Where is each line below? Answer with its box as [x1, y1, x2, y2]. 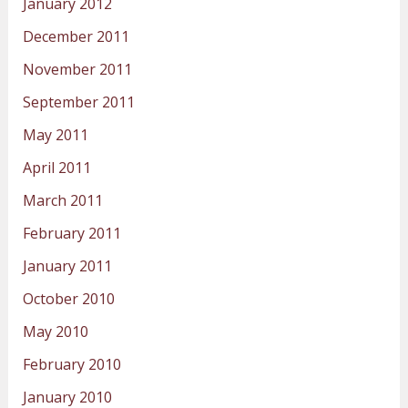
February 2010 [22, 353, 121, 374]
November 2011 [22, 58, 132, 79]
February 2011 [22, 222, 121, 243]
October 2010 [22, 288, 115, 309]
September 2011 [22, 91, 135, 112]
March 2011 [22, 189, 103, 210]
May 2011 [22, 124, 88, 145]
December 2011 [22, 25, 129, 46]
